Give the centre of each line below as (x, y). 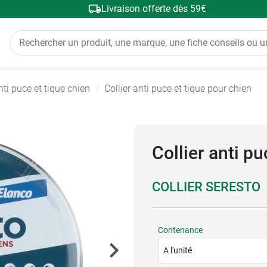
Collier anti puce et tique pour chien (178, 89)
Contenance (180, 230)
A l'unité (178, 251)
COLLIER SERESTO (206, 187)
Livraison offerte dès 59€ (153, 9)
